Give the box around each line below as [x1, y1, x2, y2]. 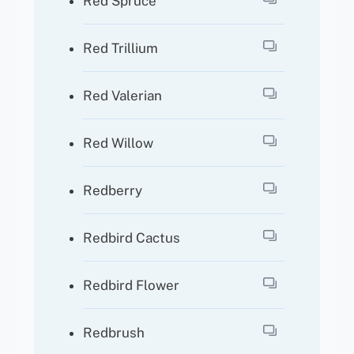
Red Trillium [83, 40, 159, 56]
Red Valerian [83, 87, 163, 104]
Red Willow [83, 134, 154, 151]
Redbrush [83, 324, 145, 341]
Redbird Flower [83, 277, 180, 293]
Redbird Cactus [83, 229, 181, 246]
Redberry [83, 182, 143, 198]
